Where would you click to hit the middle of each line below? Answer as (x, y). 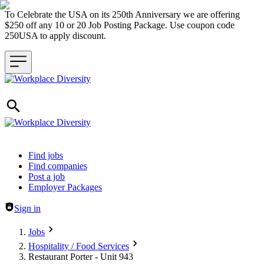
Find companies (58, 166)
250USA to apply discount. (58, 36)
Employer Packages (65, 187)
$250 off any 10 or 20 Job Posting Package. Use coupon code (120, 25)
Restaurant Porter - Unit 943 (81, 257)
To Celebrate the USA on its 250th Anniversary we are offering (122, 14)
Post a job (47, 176)
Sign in (27, 208)
